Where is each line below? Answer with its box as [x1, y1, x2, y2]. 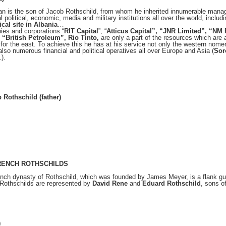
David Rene [92, 180, 130, 187]
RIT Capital [64, 27, 98, 35]
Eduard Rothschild [142, 180, 201, 187]
